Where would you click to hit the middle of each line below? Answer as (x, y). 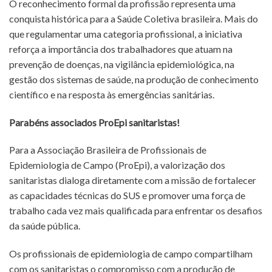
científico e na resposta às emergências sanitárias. (112, 94)
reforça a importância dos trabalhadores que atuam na (121, 49)
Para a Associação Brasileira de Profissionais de (108, 150)
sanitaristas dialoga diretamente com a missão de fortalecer (133, 180)
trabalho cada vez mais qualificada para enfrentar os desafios (136, 211)
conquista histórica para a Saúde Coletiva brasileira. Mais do (134, 18)
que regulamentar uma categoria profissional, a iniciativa (126, 33)
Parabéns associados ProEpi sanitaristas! (94, 122)
